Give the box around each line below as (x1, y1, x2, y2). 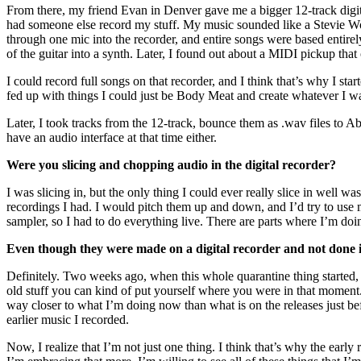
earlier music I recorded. (6, 313, 129, 327)
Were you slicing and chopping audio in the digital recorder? (6, 158, 342, 172)
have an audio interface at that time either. (6, 131, 217, 145)
